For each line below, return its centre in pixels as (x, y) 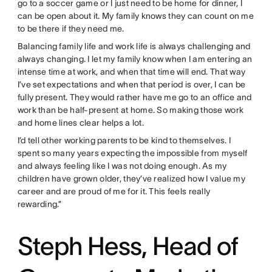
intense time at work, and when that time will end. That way (131, 71)
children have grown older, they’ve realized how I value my (131, 178)
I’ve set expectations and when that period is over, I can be (131, 84)
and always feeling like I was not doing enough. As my (122, 165)
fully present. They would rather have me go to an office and (134, 97)
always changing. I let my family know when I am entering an (135, 59)
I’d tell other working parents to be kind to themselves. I (124, 140)
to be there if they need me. (72, 28)
